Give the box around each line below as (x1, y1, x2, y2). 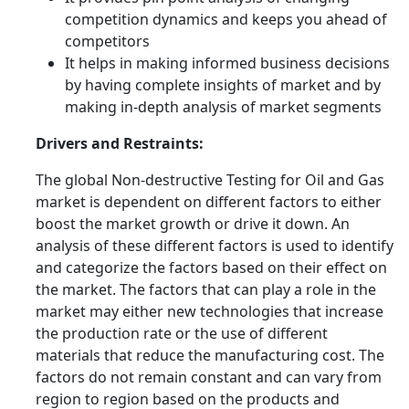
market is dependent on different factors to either (36, 192, 382, 213)
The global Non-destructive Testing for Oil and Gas (36, 170, 384, 191)
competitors (65, 31, 150, 52)
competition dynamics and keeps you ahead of (65, 9, 387, 30)
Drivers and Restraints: (36, 133, 204, 154)
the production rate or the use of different (36, 323, 328, 344)
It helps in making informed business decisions (65, 53, 390, 74)
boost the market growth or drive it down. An (36, 214, 350, 235)
